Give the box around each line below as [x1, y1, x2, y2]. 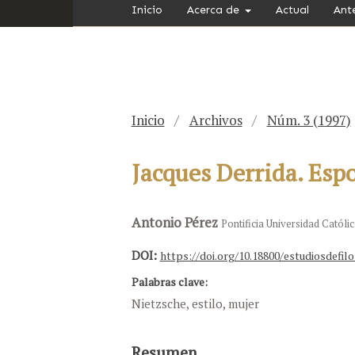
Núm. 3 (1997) [266, 110, 351, 129]
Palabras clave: [131, 273, 208, 289]
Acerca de [186, 2, 242, 17]
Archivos [189, 110, 242, 129]
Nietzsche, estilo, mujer [131, 295, 259, 311]
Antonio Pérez [131, 212, 221, 231]
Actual [276, 2, 309, 17]
